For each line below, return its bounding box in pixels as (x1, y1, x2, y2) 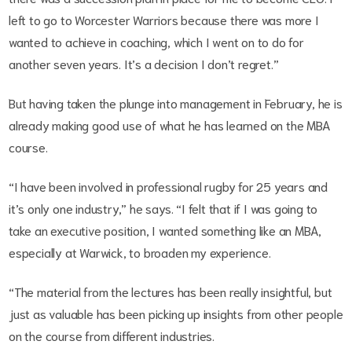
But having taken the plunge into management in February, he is (9, 94, 343, 112)
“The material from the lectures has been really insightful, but (9, 283, 332, 300)
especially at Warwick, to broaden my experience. (9, 244, 277, 261)
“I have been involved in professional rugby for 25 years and (9, 178, 328, 195)
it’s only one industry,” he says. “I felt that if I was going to (9, 200, 318, 217)
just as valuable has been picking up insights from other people (9, 305, 343, 322)
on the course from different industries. (9, 327, 218, 344)
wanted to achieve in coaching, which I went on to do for (9, 33, 304, 50)
